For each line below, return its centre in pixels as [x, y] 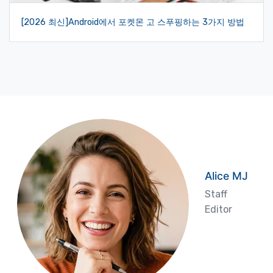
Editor [218, 209]
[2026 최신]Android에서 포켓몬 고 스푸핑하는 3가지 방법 [133, 23]
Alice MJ [226, 176]
